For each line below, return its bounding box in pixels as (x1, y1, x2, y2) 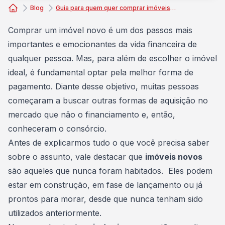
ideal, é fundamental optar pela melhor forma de (8, 67, 193, 77)
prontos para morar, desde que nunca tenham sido (8, 194, 203, 204)
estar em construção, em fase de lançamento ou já (8, 180, 202, 190)
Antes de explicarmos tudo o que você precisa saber (8, 138, 209, 148)
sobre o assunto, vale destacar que (8, 152, 145, 162)
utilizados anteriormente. (8, 208, 104, 218)
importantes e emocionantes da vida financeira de (8, 39, 197, 49)
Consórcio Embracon (8, 14, 89, 24)
